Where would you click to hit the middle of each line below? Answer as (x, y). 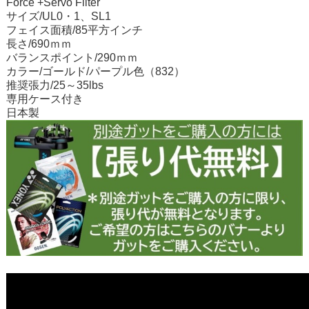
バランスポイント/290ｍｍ (72, 58)
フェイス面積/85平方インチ (74, 30)
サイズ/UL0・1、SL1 (58, 16)
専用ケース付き (44, 99)
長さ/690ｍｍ (39, 44)
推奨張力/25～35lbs (54, 85)
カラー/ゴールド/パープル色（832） (95, 71)
